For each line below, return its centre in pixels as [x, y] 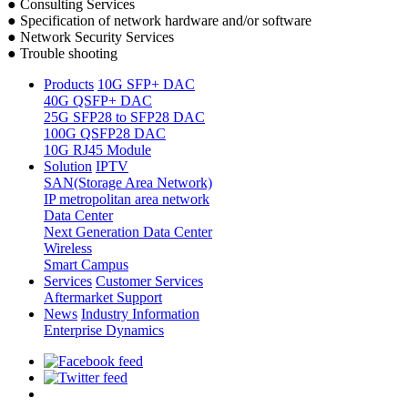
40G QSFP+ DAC [98, 101]
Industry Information [140, 314]
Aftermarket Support [103, 298]
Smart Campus [86, 265]
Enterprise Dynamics [104, 331]
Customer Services [149, 281]
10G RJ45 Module [97, 150]
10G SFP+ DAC [146, 85]
